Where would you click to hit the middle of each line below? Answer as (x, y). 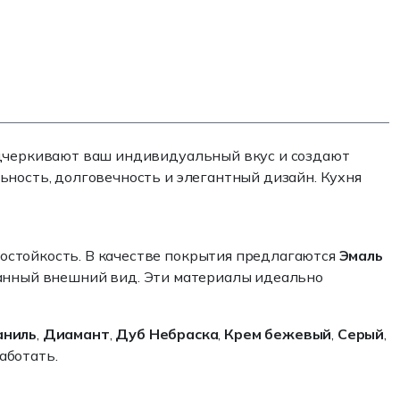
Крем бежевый (278, 334)
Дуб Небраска (167, 334)
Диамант (76, 334)
